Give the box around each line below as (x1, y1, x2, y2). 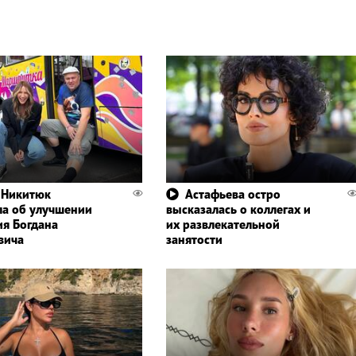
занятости (165, 231, 222, 248)
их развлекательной (165, 216, 280, 233)
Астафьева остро (184, 186, 281, 203)
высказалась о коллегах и (165, 201, 311, 218)
